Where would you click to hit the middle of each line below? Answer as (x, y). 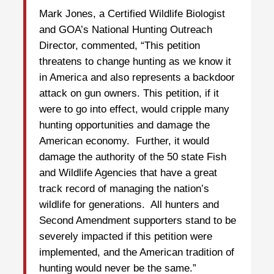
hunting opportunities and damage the (124, 125)
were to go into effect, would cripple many (134, 109)
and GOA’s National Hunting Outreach (126, 30)
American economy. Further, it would (124, 141)
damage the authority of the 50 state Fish (133, 157)
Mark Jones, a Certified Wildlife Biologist (132, 14)
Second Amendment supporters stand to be (138, 221)
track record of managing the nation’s (124, 189)
